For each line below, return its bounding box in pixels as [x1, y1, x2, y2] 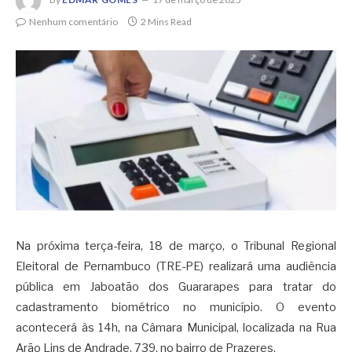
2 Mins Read [141, 16, 192, 27]
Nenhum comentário [29, 16, 118, 27]
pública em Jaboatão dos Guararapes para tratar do [16, 280, 336, 294]
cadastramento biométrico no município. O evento [16, 300, 336, 314]
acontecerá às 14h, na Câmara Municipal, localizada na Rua [16, 321, 336, 335]
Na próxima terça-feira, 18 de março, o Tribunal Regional [16, 239, 336, 253]
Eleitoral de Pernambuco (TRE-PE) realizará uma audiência [16, 259, 336, 273]
